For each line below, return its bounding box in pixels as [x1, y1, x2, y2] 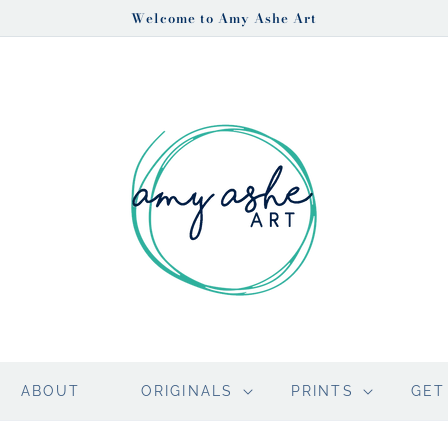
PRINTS [290, 383, 354, 399]
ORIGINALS [140, 383, 234, 399]
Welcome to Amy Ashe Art [131, 8, 317, 28]
